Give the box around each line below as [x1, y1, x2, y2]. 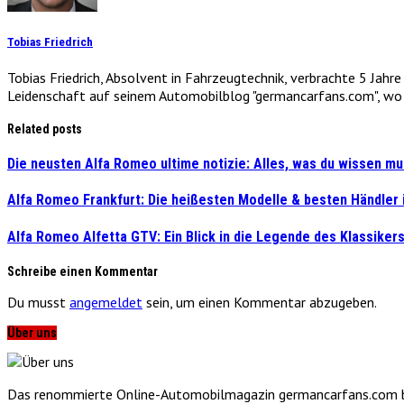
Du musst [7, 292, 69, 311]
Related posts [7, 121, 82, 136]
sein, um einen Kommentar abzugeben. [142, 292, 377, 311]
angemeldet [69, 292, 142, 311]
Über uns [7, 325, 57, 340]
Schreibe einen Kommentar [7, 263, 158, 279]
